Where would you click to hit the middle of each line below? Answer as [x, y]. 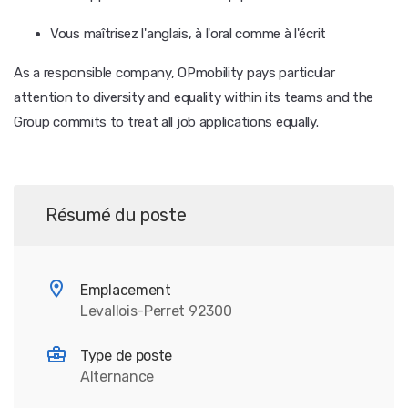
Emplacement [126, 290]
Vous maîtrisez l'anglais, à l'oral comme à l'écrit [188, 34]
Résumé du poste [116, 215]
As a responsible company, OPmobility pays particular [174, 73]
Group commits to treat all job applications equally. [166, 122]
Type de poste [127, 356]
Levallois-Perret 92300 [156, 311]
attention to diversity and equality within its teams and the [194, 97]
